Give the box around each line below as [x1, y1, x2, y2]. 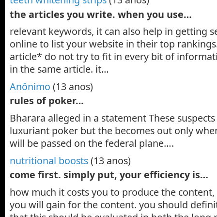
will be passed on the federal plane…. [10, 137, 174, 150]
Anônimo [10, 80, 50, 93]
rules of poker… [10, 94, 84, 108]
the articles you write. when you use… [10, 7, 192, 21]
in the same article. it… [10, 62, 109, 76]
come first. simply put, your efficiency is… [10, 168, 208, 181]
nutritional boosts [10, 154, 88, 167]
